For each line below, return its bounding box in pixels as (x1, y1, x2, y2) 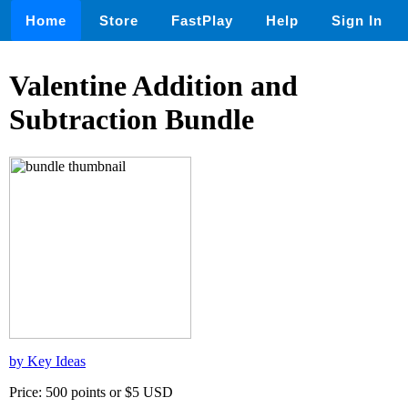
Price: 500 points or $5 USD (9, 383, 173, 400)
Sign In (331, 13, 382, 28)
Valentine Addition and (9, 69, 298, 103)
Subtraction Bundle (9, 103, 254, 137)
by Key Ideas (9, 352, 86, 369)
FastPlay (171, 13, 233, 28)
